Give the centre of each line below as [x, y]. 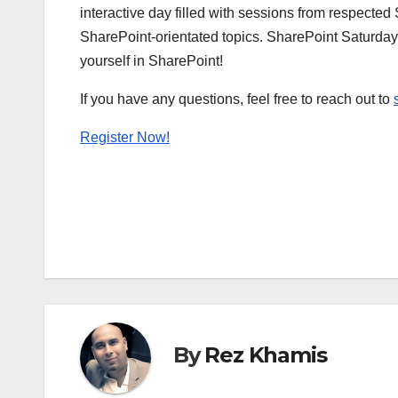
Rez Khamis [266, 355]
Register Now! [125, 138]
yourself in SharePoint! [151, 61]
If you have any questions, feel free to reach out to [237, 99]
